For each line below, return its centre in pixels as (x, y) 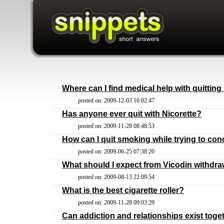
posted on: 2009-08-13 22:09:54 (116, 177)
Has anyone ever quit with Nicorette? (132, 114)
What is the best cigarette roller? (123, 190)
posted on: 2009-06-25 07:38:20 (116, 151)
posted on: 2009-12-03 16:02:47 (116, 100)
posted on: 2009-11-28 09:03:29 (116, 202)
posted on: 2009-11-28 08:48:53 (116, 126)
